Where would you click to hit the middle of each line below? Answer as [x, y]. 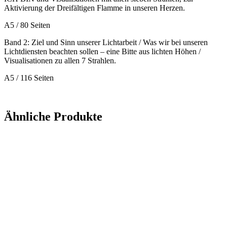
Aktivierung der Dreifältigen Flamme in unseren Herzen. [94, 8]
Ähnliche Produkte [53, 116]
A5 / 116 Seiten [29, 78]
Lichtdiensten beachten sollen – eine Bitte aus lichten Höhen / [102, 51]
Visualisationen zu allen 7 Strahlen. [60, 60]
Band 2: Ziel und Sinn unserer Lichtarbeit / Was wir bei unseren [106, 42]
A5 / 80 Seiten [27, 25]
